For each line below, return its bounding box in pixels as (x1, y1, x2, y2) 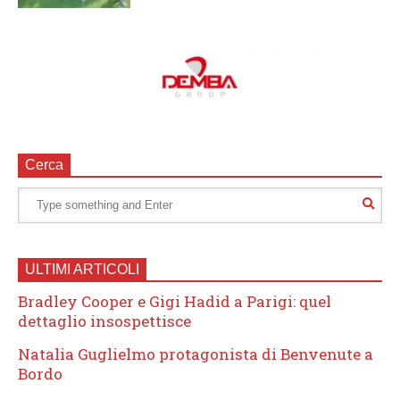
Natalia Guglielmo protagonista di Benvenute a (18, 343, 373, 364)
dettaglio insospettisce (18, 310, 191, 331)
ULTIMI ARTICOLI (25, 261, 139, 277)
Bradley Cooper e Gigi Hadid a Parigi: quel (18, 290, 331, 312)
